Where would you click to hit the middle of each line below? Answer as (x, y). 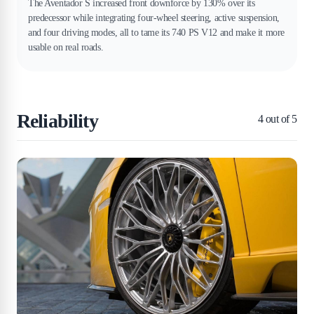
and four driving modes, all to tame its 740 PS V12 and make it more (156, 32)
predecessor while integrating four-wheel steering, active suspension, (154, 18)
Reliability (57, 121)
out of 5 (280, 118)
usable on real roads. (66, 47)
